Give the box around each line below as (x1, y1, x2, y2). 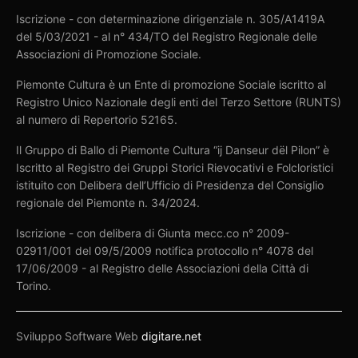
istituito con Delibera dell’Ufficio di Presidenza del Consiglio (16, 177, 324, 192)
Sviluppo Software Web (16, 328, 142, 343)
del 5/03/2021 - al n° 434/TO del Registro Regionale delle (16, 29, 318, 43)
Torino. (16, 278, 51, 292)
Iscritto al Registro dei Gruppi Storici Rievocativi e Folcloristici (16, 160, 334, 174)
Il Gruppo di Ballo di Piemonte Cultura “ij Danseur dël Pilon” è (16, 142, 330, 157)
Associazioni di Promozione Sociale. (16, 46, 202, 61)
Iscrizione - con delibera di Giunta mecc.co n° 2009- (16, 225, 290, 240)
